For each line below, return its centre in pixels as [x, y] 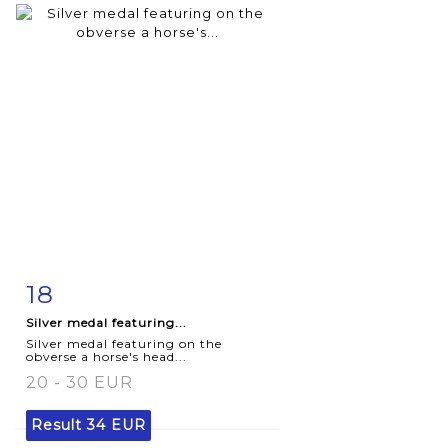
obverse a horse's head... [106, 356]
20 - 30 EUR [79, 382]
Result [59, 424]
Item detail [89, 289]
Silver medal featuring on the [124, 343]
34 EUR [116, 424]
